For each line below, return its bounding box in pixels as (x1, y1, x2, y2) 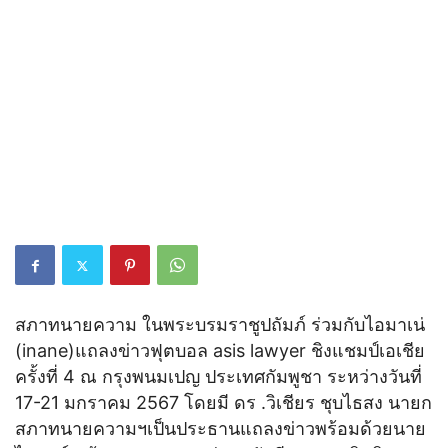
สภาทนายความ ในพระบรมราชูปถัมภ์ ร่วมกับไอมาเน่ (15, 314, 425, 336)
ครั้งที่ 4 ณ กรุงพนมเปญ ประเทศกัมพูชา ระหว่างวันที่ (15, 366, 422, 388)
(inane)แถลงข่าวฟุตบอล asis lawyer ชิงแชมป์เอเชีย (15, 340, 425, 362)
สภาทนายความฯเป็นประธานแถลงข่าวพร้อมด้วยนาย (15, 418, 426, 440)
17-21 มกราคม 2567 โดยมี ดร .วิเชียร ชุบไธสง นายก (15, 392, 432, 414)
